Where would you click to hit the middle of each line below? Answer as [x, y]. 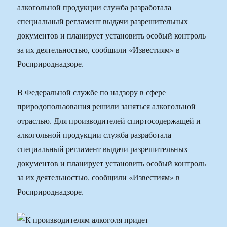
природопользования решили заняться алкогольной [107, 106]
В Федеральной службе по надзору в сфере [92, 92]
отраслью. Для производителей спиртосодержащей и [109, 121]
